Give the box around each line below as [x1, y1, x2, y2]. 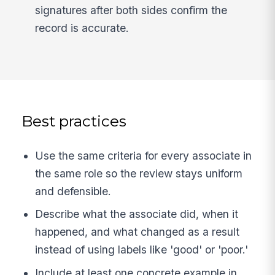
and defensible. [35, 184, 112, 198]
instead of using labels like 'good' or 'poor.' [35, 243, 249, 257]
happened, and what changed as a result [35, 225, 240, 239]
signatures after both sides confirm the [35, 3, 228, 17]
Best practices [21, 112, 127, 131]
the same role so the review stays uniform [35, 166, 243, 180]
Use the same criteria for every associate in [35, 149, 252, 162]
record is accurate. [35, 21, 130, 34]
